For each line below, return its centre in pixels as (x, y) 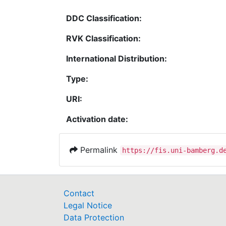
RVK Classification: (103, 39)
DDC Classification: (104, 18)
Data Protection (94, 218)
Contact (79, 193)
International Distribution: (117, 59)
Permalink (99, 150)
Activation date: (97, 119)
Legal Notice (88, 206)
